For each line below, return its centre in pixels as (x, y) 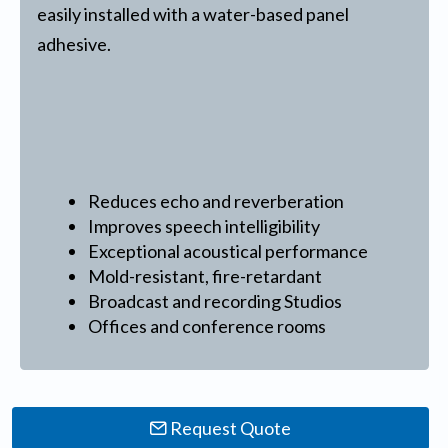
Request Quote (229, 427)
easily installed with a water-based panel (192, 14)
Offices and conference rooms (207, 326)
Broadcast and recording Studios (215, 301)
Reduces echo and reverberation (216, 201)
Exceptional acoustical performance (228, 251)
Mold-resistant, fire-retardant (205, 276)
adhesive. (73, 44)
